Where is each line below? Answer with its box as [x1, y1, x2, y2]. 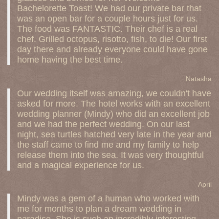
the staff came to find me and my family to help [17, 139, 199, 150]
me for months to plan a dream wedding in [17, 204, 181, 214]
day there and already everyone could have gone [17, 44, 208, 54]
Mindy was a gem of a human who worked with [17, 194, 199, 203]
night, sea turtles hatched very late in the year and [17, 129, 212, 139]
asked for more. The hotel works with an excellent [17, 98, 210, 109]
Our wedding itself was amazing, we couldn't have [17, 88, 211, 98]
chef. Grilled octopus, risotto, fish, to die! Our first [17, 34, 207, 44]
